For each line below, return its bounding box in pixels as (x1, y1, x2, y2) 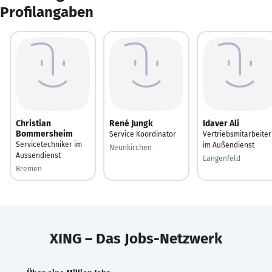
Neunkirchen (109, 143, 152, 152)
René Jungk (109, 118, 153, 129)
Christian (16, 118, 51, 129)
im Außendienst (203, 140, 254, 149)
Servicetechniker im (16, 140, 82, 149)
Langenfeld (203, 154, 240, 163)
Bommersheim (16, 128, 73, 139)
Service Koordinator (109, 129, 176, 138)
